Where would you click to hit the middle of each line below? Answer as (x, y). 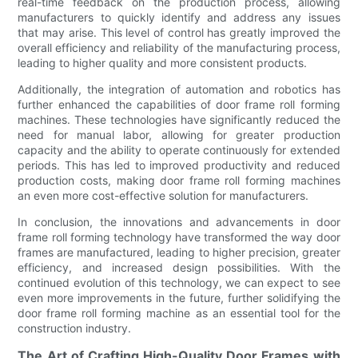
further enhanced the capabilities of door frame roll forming (179, 104)
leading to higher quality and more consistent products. (163, 62)
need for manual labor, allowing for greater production (179, 134)
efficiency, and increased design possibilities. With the (179, 267)
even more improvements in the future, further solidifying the (179, 297)
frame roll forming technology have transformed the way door (179, 237)
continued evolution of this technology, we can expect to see (179, 282)
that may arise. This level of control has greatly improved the (179, 32)
